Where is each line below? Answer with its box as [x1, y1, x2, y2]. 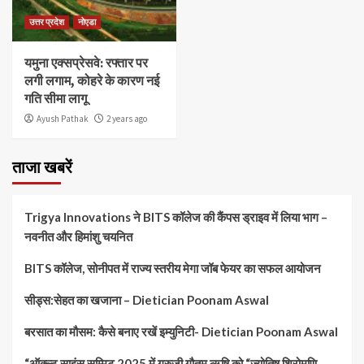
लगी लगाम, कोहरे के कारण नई [24, 72, 159, 89]
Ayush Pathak [37, 113, 89, 124]
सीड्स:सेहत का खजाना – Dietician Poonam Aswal [24, 292, 269, 307]
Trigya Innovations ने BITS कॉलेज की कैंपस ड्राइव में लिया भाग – [24, 210, 327, 224]
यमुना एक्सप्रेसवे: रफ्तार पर [24, 54, 148, 71]
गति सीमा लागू [24, 90, 87, 106]
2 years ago [106, 113, 147, 124]
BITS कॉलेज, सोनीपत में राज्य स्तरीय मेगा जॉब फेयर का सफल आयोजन [24, 261, 321, 275]
